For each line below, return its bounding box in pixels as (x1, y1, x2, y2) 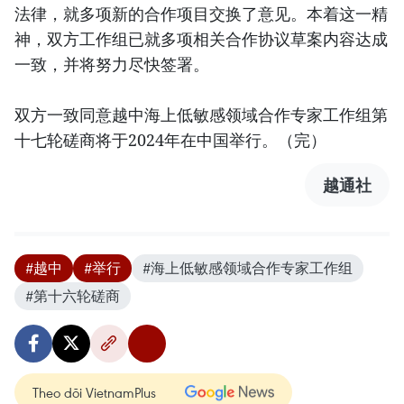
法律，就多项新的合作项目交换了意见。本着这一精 (14, 3, 388, 24)
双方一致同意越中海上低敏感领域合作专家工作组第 (14, 104, 388, 125)
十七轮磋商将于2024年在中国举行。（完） (14, 129, 326, 151)
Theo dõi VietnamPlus (32, 383, 156, 401)
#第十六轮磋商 (25, 287, 120, 305)
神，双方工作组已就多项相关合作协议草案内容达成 (14, 28, 388, 50)
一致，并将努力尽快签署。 (14, 53, 209, 75)
